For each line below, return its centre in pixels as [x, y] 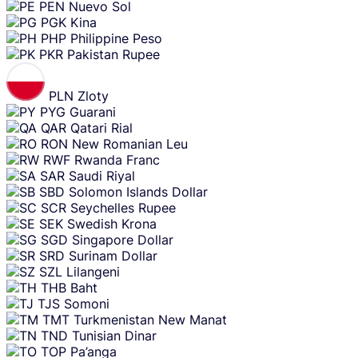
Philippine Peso [116, 38]
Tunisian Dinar [114, 335]
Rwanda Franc [117, 159]
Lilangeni [93, 271]
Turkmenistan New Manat [150, 319]
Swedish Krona [112, 223]
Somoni [87, 303]
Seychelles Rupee [123, 207]
